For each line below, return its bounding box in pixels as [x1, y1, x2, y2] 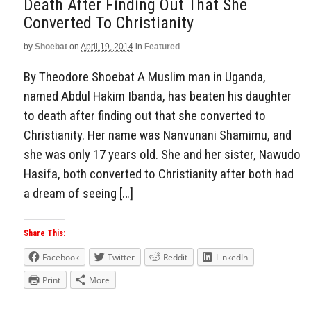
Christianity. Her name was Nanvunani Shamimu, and [24, 127, 292, 144]
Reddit [163, 251, 187, 264]
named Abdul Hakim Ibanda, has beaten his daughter [24, 88, 292, 105]
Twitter [108, 251, 135, 264]
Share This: [24, 228, 65, 239]
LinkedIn [216, 251, 248, 264]
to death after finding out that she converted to [24, 108, 266, 124]
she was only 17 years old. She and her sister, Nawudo [24, 146, 301, 163]
